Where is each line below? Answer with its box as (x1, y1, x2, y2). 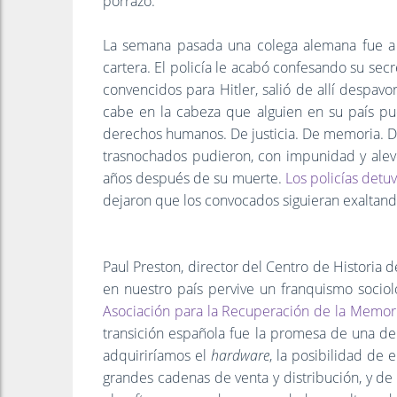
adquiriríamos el (103, 345, 211, 365)
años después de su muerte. (103, 167, 282, 188)
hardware (210, 345, 269, 365)
